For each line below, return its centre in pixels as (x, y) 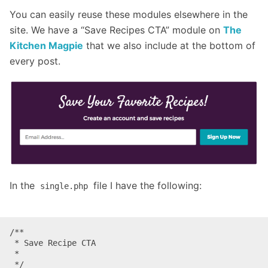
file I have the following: (146, 186)
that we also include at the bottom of (169, 46)
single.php (64, 186)
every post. (35, 61)
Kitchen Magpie (46, 46)
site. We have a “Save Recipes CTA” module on (116, 30)
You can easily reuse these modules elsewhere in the (129, 15)
